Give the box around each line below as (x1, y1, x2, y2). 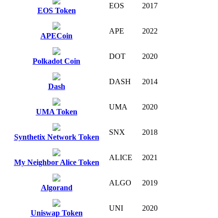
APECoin (40, 31, 73, 40)
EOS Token (37, 6, 76, 15)
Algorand (40, 183, 73, 192)
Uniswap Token (30, 208, 83, 217)
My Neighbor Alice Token (14, 158, 99, 166)
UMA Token (36, 107, 77, 116)
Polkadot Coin (33, 56, 80, 65)
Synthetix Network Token (14, 132, 99, 141)
